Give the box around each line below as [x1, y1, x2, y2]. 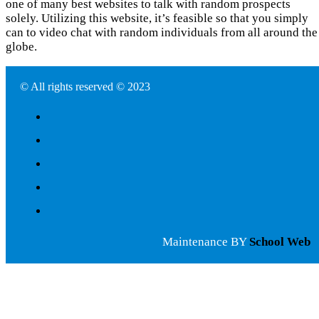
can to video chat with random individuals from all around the [6, 26, 318, 40]
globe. [6, 40, 37, 54]
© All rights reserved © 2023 [20, 80, 150, 93]
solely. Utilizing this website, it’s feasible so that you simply [6, 11, 308, 26]
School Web [249, 235, 310, 249]
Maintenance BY [162, 235, 249, 249]
